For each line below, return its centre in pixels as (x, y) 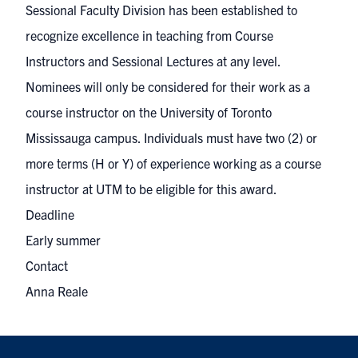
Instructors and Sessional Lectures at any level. (153, 61)
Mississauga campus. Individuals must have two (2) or (171, 137)
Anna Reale (57, 291)
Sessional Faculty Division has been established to (161, 10)
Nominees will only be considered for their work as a (168, 86)
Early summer (63, 240)
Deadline (50, 214)
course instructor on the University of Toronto (149, 112)
